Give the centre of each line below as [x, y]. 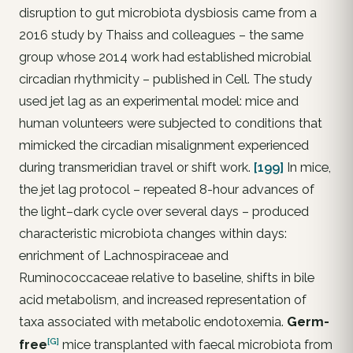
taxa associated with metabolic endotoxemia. [153, 322]
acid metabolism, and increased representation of [163, 300]
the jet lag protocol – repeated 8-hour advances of [167, 190]
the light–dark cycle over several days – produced [164, 212]
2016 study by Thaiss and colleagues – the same [161, 35]
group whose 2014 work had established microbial [165, 58]
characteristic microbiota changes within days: [153, 234]
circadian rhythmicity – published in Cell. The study [165, 80]
